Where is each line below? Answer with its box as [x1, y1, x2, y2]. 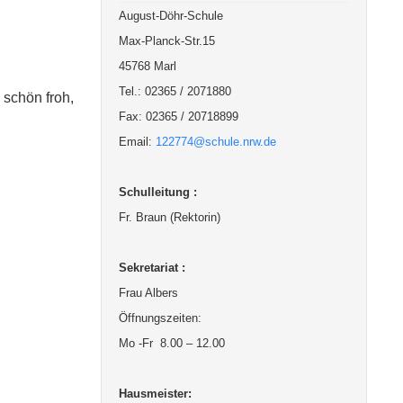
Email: [119, 135, 157, 148]
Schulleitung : [119, 185, 198, 199]
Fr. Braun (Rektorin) [119, 210, 221, 224]
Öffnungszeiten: [119, 311, 202, 325]
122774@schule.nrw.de [156, 135, 277, 148]
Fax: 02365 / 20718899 [119, 110, 239, 123]
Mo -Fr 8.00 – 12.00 [119, 336, 226, 350]
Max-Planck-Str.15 [119, 34, 216, 48]
